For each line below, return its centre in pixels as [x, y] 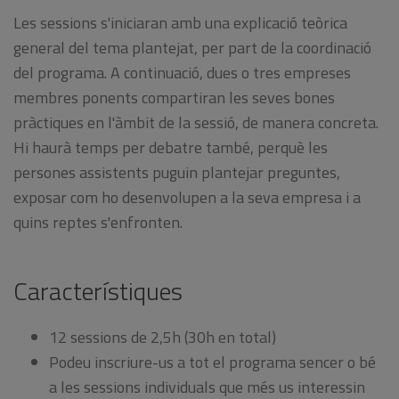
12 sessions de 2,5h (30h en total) [163, 338]
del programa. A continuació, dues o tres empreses [182, 72]
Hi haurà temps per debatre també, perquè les [171, 147]
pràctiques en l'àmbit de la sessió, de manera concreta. [196, 122]
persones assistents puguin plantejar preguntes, [177, 172]
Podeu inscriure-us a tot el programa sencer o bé [212, 362]
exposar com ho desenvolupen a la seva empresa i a [187, 197]
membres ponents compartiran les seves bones [174, 97]
